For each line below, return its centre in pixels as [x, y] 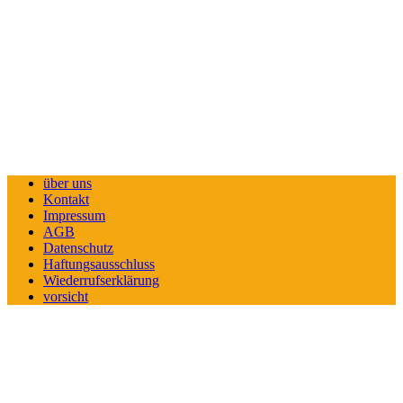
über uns [67, 183]
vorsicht [66, 296]
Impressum [74, 215]
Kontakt [66, 199]
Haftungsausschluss [99, 264]
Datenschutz [78, 247]
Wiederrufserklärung [101, 280]
